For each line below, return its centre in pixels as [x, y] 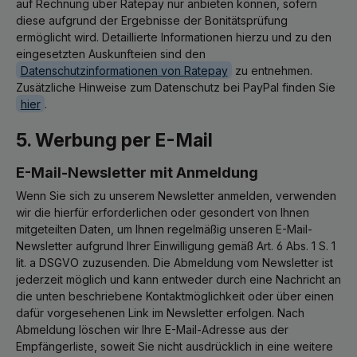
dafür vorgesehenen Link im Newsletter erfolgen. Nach [160, 312]
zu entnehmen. [273, 70]
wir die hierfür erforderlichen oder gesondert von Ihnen [163, 212]
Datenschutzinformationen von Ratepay [124, 70]
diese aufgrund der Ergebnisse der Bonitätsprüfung [152, 20]
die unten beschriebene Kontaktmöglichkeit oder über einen [175, 296]
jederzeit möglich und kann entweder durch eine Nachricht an [178, 279]
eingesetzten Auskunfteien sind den [111, 53]
